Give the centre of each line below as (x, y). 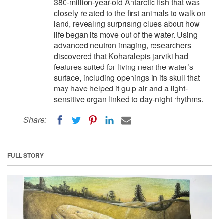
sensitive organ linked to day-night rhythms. (129, 99)
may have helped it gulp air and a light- (121, 88)
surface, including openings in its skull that (127, 77)
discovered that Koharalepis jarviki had (121, 56)
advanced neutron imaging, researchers (122, 45)
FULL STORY (25, 155)
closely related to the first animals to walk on (130, 13)
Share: (35, 120)
